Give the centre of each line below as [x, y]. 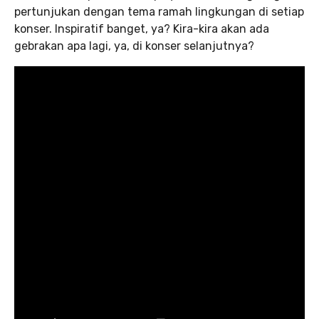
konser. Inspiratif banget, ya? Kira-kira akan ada [142, 29]
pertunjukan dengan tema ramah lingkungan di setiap [159, 12]
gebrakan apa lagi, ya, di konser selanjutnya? [134, 46]
